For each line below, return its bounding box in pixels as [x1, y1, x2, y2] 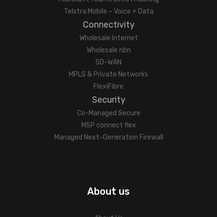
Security [92, 94, 125, 105]
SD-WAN [95, 58, 122, 66]
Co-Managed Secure [77, 109, 140, 117]
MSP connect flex [81, 121, 136, 129]
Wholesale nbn [86, 46, 131, 54]
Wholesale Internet [79, 34, 138, 42]
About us [87, 186, 130, 197]
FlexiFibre [93, 82, 124, 91]
